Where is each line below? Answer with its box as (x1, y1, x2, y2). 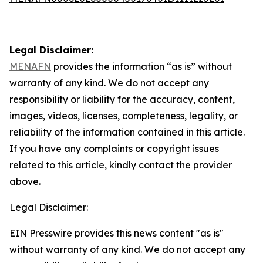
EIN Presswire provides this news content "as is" (9, 227, 224, 239)
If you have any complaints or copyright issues (9, 143, 219, 154)
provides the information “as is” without (51, 60, 232, 72)
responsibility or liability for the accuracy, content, (9, 93, 235, 105)
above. (9, 176, 41, 187)
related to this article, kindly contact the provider (9, 159, 232, 171)
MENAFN (9, 60, 51, 72)
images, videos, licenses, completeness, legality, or (9, 110, 238, 122)
